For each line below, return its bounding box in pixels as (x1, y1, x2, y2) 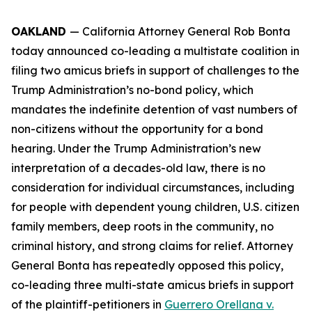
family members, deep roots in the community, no (11, 219, 274, 233)
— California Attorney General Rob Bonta (70, 24, 290, 38)
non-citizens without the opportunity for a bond (11, 122, 263, 136)
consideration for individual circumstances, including (11, 180, 295, 194)
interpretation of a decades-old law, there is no (11, 161, 265, 175)
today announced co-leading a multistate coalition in (11, 44, 299, 58)
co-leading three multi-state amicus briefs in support (11, 278, 294, 292)
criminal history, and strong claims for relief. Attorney (11, 239, 293, 253)
